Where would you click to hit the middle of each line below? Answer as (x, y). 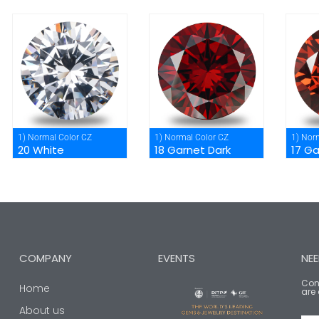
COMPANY (46, 258)
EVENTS (176, 258)
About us (42, 310)
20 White (41, 150)
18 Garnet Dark (192, 150)
